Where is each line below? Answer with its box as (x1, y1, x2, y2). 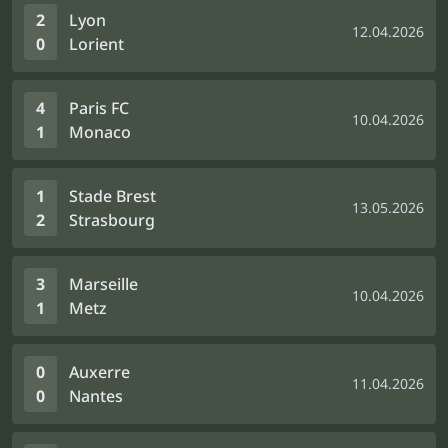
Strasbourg (69, 209, 155, 231)
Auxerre (69, 361, 130, 383)
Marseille (69, 273, 138, 295)
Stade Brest (69, 185, 156, 207)
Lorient (69, 33, 124, 55)
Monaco (69, 121, 131, 143)
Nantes (69, 385, 123, 407)
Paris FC (69, 97, 129, 119)
